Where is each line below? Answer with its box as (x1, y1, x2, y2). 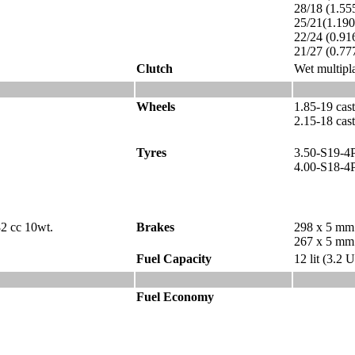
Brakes (136, 220, 174, 234)
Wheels (136, 100, 175, 113)
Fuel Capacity (136, 252, 212, 265)
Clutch (136, 62, 173, 75)
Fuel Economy (136, 290, 214, 303)
